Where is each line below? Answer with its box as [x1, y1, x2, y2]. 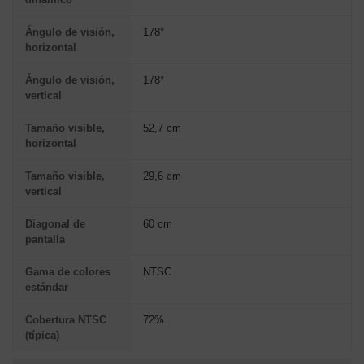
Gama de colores [25, 265, 110, 278]
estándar [25, 280, 68, 293]
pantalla [25, 232, 65, 245]
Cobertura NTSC [25, 313, 106, 326]
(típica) [25, 328, 59, 341]
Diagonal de [25, 217, 85, 230]
